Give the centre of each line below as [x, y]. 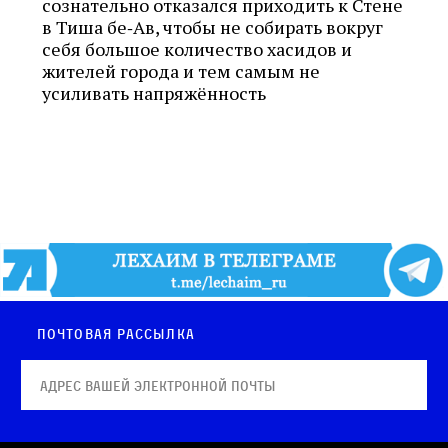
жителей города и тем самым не [181, 70]
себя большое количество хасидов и [197, 48]
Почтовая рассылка [116, 334]
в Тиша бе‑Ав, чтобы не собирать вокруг [212, 26]
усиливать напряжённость [154, 92]
